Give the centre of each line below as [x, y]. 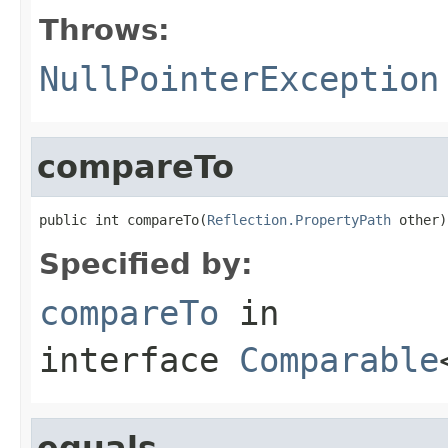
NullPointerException [239, 78]
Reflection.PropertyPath [299, 219]
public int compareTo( [123, 219]
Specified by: [146, 263]
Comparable [339, 359]
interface [139, 359]
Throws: [104, 29]
